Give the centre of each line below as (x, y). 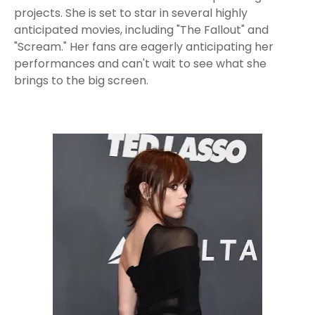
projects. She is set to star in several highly (131, 13)
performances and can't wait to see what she (140, 64)
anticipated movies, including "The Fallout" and (141, 30)
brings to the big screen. (81, 81)
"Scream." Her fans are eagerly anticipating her (144, 47)
